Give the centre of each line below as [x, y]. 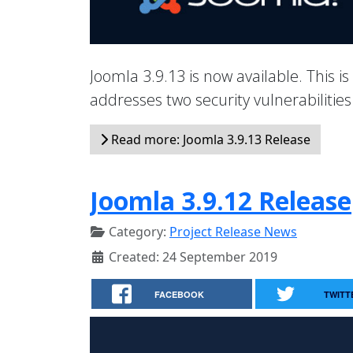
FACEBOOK [180, 294]
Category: [137, 231]
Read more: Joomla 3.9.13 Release [209, 139]
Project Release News [233, 231]
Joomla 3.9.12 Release [221, 200]
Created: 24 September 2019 [193, 256]
